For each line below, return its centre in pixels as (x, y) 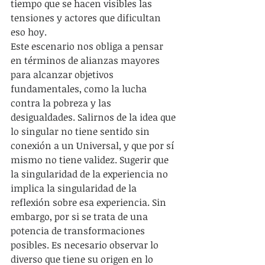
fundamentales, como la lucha (80, 88)
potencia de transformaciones (79, 230)
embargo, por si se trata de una (80, 216)
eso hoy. (29, 32)
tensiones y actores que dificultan (87, 17)
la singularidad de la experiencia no (91, 174)
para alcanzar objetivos (63, 74)
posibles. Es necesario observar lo (86, 245)
